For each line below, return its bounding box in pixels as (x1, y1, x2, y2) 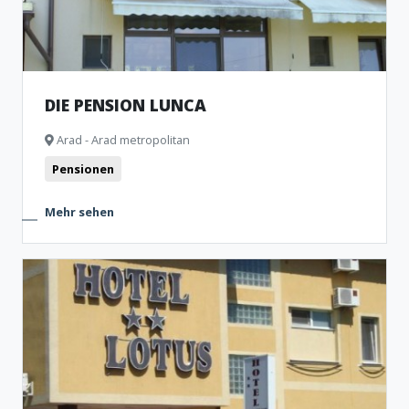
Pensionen (52, 161, 114, 177)
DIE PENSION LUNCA (45, 94, 206, 116)
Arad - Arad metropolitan (54, 131, 190, 148)
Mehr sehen (45, 204, 114, 220)
